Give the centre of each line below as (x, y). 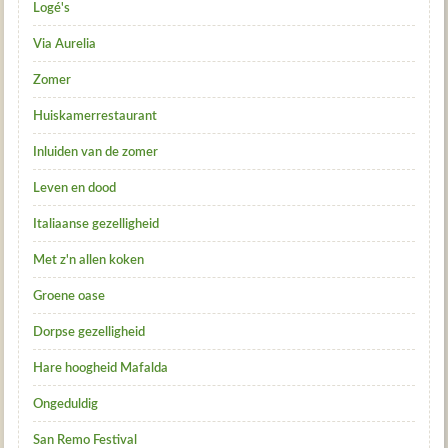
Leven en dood (75, 188)
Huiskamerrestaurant (95, 116)
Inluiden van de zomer (96, 152)
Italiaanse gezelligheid (96, 224)
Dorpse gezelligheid (89, 332)
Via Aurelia (65, 44)
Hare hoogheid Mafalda (101, 368)
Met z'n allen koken (89, 260)
